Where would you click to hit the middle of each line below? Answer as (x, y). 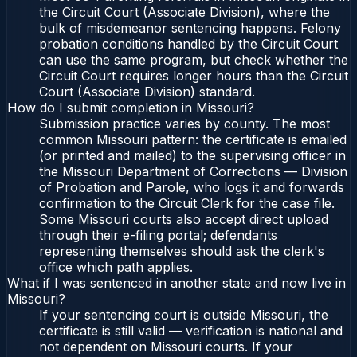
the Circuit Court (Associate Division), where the (184, 12)
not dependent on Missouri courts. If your (166, 347)
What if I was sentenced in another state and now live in (177, 283)
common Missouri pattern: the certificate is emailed (193, 140)
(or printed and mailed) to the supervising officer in (192, 156)
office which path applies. (116, 267)
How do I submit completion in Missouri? (131, 108)
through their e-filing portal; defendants (158, 235)
